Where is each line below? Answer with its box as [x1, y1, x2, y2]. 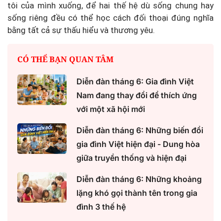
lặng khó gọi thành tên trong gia [76, 187, 197, 198]
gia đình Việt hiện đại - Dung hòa [76, 139, 200, 149]
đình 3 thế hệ [76, 201, 126, 212]
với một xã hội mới [76, 104, 145, 114]
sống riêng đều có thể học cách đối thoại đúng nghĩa [7, 12, 214, 23]
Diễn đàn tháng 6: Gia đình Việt [76, 76, 194, 86]
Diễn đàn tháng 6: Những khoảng [76, 174, 202, 184]
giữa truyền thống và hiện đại [76, 152, 186, 163]
